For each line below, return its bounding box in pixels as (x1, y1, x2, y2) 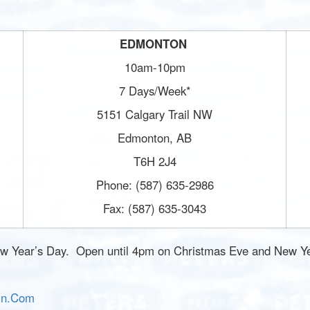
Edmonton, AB (118, 129, 192, 146)
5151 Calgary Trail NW (97, 106, 212, 122)
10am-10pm (124, 59, 185, 75)
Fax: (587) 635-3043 (103, 200, 206, 217)
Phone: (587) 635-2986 (95, 176, 214, 193)
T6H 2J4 (133, 153, 176, 170)
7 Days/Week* (118, 82, 191, 99)
